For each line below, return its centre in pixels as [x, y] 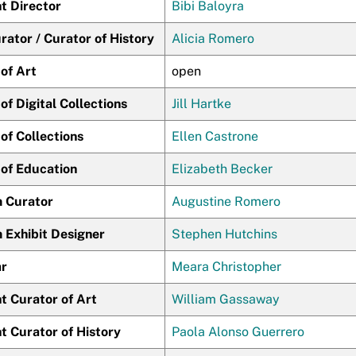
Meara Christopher [226, 267]
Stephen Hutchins [224, 234]
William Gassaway [226, 299]
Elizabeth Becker [222, 169]
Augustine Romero [226, 201]
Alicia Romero [213, 39]
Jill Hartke [201, 104]
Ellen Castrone [215, 136]
